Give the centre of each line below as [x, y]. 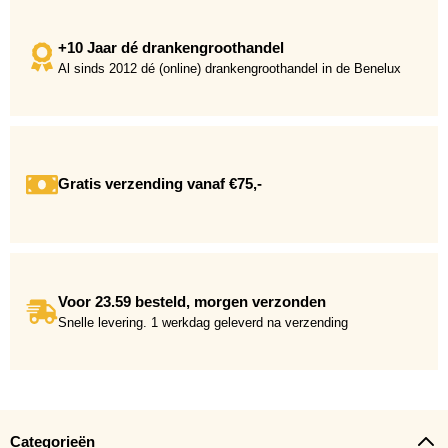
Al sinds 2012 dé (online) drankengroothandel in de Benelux [229, 68]
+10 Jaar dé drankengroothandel [171, 47]
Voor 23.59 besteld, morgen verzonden [192, 301]
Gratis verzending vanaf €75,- [160, 184]
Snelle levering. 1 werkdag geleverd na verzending [203, 322]
